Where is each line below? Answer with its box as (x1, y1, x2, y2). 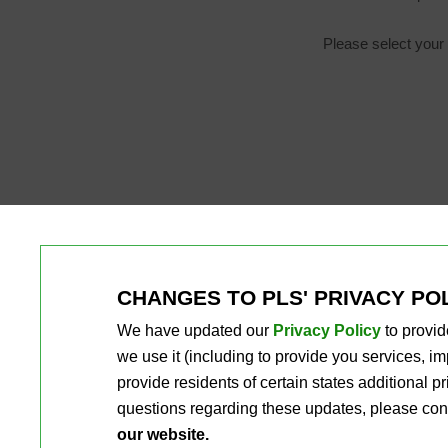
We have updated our (117, 322, 273, 339)
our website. (117, 426, 209, 443)
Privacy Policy (273, 322, 381, 339)
